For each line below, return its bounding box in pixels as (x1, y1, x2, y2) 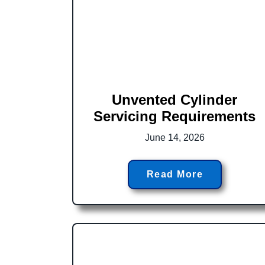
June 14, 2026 (144, 132, 205, 143)
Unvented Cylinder (112, 91, 238, 108)
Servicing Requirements (93, 108, 256, 124)
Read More (146, 169, 203, 179)
